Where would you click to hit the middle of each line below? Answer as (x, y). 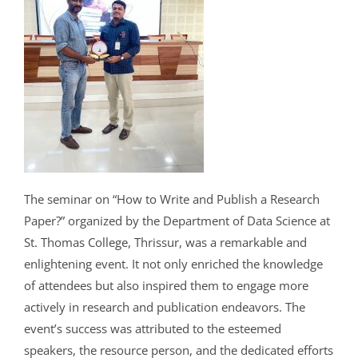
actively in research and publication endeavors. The (164, 307)
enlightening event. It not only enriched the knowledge (173, 264)
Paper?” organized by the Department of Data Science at (177, 221)
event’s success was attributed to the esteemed (152, 329)
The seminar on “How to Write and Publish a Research (171, 199)
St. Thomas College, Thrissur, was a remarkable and (165, 243)
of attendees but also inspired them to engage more (166, 286)
